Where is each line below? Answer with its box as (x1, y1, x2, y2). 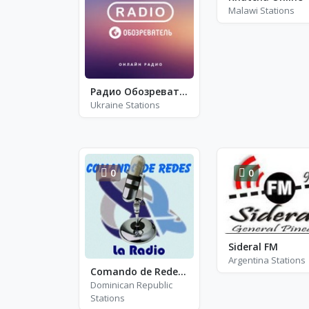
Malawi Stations (228, 4, 295, 17)
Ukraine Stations (90, 98, 160, 111)
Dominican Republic (90, 278, 172, 291)
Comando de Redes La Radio (178, 264, 186, 278)
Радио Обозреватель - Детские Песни (179, 84, 188, 98)
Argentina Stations (228, 254, 306, 267)
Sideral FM (228, 240, 278, 254)
